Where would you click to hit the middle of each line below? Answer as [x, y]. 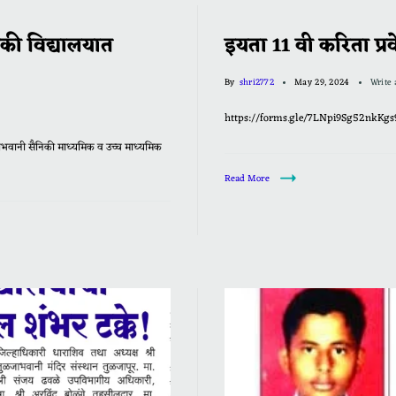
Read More [247, 179]
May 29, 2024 [322, 82]
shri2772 [257, 82]
